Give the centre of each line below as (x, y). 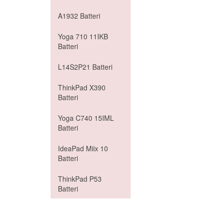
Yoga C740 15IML (86, 118)
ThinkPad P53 (80, 179)
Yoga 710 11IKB (83, 36)
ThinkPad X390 (82, 87)
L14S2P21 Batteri (85, 67)
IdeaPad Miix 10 (83, 148)
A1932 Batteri (79, 16)
